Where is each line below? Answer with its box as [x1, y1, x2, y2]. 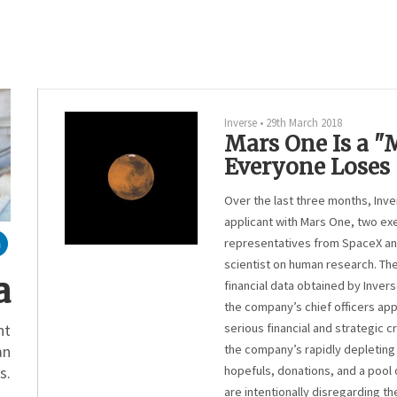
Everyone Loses [224, 153, 390, 181]
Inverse [224, 115, 257, 129]
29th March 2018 [266, 115, 342, 129]
